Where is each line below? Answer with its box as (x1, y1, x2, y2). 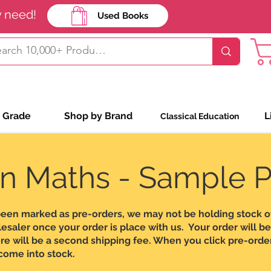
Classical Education (160, 111, 239, 121)
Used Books (97, 10, 148, 21)
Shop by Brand (64, 110, 132, 122)
